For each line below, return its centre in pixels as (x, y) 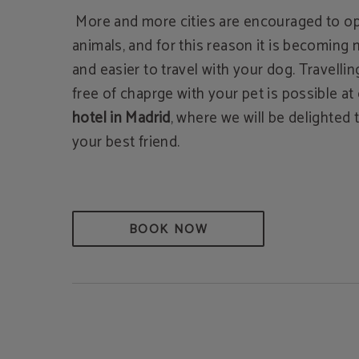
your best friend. (126, 142)
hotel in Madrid (121, 118)
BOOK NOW (168, 230)
